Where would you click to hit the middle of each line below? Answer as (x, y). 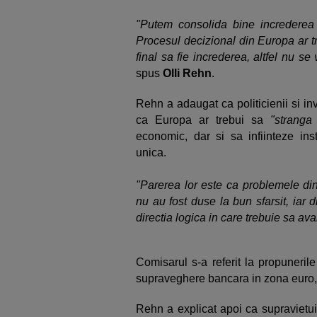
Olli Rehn (187, 73)
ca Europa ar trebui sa (200, 120)
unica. (151, 152)
